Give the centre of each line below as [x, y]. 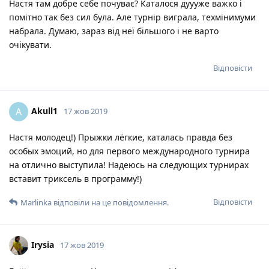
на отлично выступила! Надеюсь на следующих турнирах [129, 165]
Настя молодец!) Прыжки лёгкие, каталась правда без [121, 138]
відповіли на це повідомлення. [110, 203]
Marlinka [36, 203]
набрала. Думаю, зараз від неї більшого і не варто [114, 31]
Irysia [43, 245]
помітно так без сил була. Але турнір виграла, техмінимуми [132, 17]
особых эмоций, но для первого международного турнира [129, 151]
